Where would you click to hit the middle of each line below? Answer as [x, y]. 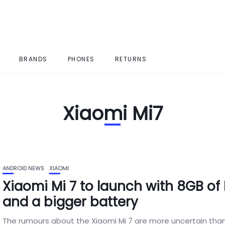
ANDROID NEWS [24, 168]
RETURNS [131, 59]
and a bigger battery [71, 202]
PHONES [81, 59]
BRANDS [33, 59]
